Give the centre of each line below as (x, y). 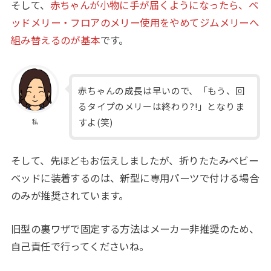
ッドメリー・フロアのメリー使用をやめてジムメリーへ (135, 22)
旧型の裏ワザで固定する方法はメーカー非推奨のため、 (135, 229)
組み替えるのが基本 (55, 40)
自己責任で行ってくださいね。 (80, 247)
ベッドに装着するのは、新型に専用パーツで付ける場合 (135, 178)
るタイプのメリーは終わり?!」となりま (161, 106)
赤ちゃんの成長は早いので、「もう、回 (161, 91)
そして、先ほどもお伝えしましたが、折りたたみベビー (135, 160)
